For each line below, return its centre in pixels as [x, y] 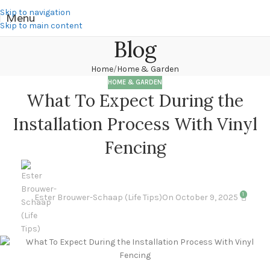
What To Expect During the [135, 101]
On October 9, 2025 [200, 198]
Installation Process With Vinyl [135, 124]
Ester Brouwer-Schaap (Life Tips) [98, 198]
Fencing [135, 148]
